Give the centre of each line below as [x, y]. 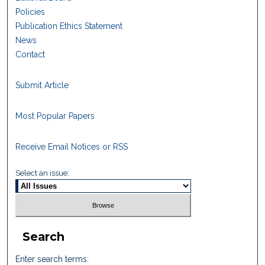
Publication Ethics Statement [69, 26]
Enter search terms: [52, 259]
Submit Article [42, 85]
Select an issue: [43, 173]
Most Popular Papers [55, 116]
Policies [30, 12]
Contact [30, 55]
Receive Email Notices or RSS [72, 147]
